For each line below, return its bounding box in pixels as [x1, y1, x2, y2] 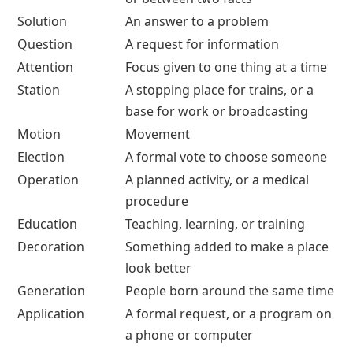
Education [17, 214, 77, 232]
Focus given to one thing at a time [125, 58, 327, 76]
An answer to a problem [125, 12, 269, 30]
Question [17, 35, 72, 53]
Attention [17, 58, 73, 76]
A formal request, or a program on [125, 304, 332, 322]
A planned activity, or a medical [125, 170, 309, 188]
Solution [17, 12, 67, 30]
